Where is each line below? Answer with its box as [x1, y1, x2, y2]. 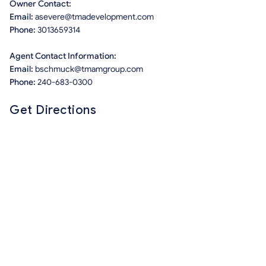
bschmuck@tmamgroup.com [35, 64, 143, 75]
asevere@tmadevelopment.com [35, 12, 154, 23]
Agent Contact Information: [9, 51, 116, 62]
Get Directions [9, 103, 96, 118]
